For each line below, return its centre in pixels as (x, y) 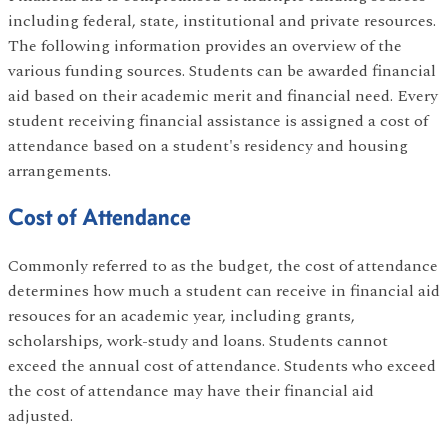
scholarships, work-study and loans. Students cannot (198, 340)
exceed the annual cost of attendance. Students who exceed (222, 365)
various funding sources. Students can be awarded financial (222, 71)
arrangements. (61, 171)
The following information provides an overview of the (205, 46)
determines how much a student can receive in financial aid (224, 290)
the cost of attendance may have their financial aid (191, 390)
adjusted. (40, 415)
